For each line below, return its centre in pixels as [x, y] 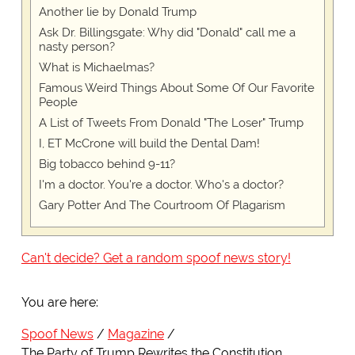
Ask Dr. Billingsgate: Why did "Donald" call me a [167, 33]
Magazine [136, 334]
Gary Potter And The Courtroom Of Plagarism [162, 206]
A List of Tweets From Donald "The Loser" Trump [171, 123]
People [58, 103]
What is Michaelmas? [96, 68]
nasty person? [76, 47]
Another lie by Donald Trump [117, 12]
